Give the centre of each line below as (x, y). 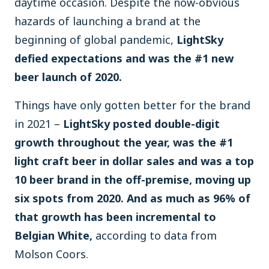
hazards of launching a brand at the (107, 21)
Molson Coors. (51, 254)
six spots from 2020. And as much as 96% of (132, 198)
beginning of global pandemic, (95, 40)
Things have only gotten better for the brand (132, 105)
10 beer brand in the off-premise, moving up (133, 180)
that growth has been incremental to (115, 217)
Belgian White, (53, 235)
